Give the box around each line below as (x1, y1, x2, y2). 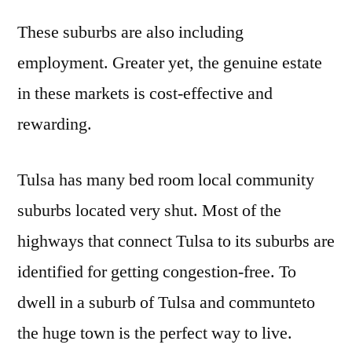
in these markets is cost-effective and (17, 82, 273, 104)
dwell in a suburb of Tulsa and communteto (17, 291, 315, 313)
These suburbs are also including (17, 20, 244, 43)
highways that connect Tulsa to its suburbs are (17, 229, 335, 252)
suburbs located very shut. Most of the (17, 199, 281, 222)
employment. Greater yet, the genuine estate (17, 51, 322, 74)
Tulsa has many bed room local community (17, 168, 314, 191)
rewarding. (17, 112, 92, 135)
